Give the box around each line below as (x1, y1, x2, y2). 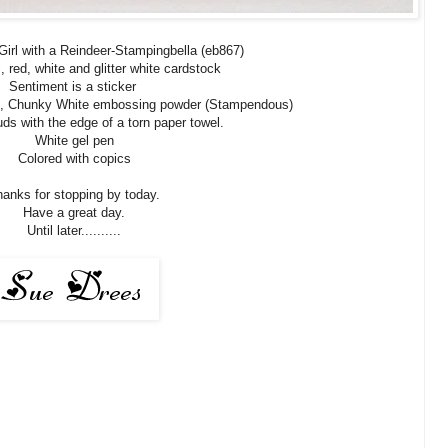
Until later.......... (27, 223, 121, 239)
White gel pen (34, 133, 114, 149)
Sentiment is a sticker (8, 79, 140, 95)
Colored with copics (17, 151, 131, 167)
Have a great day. (23, 205, 125, 221)
